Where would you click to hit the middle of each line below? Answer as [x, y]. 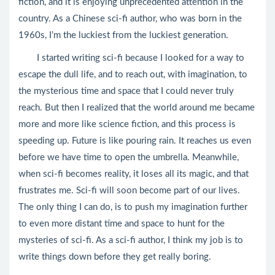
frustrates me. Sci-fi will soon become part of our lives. [129, 191]
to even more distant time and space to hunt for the [122, 224]
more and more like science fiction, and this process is [127, 124]
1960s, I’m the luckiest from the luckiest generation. [123, 35]
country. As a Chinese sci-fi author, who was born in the [130, 19]
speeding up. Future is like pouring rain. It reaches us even [135, 141]
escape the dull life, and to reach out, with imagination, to [133, 75]
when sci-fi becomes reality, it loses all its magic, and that [134, 174]
